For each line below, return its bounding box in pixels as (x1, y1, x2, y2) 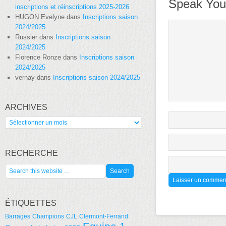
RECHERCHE (5, 149, 58, 157)
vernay (15, 74, 35, 81)
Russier (15, 33, 37, 41)
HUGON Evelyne (15, 13, 65, 21)
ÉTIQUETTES (5, 199, 56, 207)
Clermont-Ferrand (79, 213, 128, 220)
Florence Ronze (15, 53, 61, 61)
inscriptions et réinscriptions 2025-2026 (15, 3, 129, 11)
